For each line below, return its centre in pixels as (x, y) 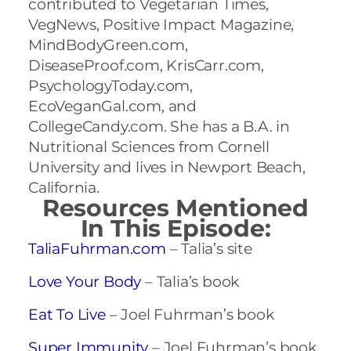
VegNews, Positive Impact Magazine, (161, 24)
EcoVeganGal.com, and (113, 106)
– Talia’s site (209, 248)
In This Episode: (175, 228)
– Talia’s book (190, 281)
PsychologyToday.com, (111, 85)
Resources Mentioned (175, 208)
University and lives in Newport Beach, (167, 167)
